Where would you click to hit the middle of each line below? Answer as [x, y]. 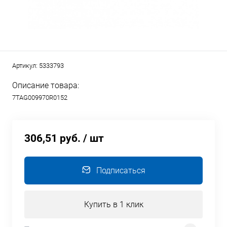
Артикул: [26, 66]
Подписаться [121, 171]
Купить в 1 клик [113, 204]
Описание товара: [46, 86]
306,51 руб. [52, 138]
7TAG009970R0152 [40, 98]
